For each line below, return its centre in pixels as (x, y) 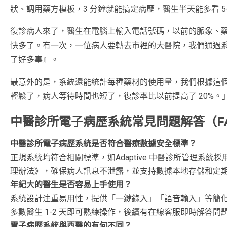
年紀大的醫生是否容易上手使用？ (71, 184)
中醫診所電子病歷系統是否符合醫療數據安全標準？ (103, 143)
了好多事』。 (34, 59)
